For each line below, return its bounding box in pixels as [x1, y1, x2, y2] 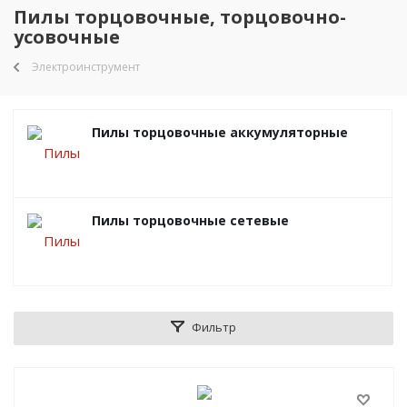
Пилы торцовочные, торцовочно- [14, 5, 346, 29]
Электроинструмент [32, 59, 140, 74]
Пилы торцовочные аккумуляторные [92, 124, 348, 141]
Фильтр [192, 319, 236, 335]
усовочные [14, 25, 120, 49]
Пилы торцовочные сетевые [92, 212, 289, 229]
